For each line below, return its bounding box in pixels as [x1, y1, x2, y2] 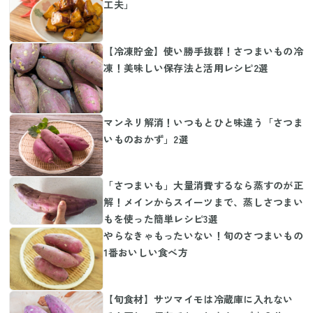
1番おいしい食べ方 [103, 245, 188, 260]
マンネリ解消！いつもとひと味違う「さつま [103, 115, 304, 129]
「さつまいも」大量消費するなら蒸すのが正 [103, 178, 304, 193]
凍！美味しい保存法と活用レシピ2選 [103, 60, 269, 75]
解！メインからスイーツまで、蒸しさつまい [103, 195, 304, 210]
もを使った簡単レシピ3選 [103, 212, 218, 226]
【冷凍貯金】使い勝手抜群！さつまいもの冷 [103, 43, 304, 58]
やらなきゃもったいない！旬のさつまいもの [103, 228, 304, 243]
